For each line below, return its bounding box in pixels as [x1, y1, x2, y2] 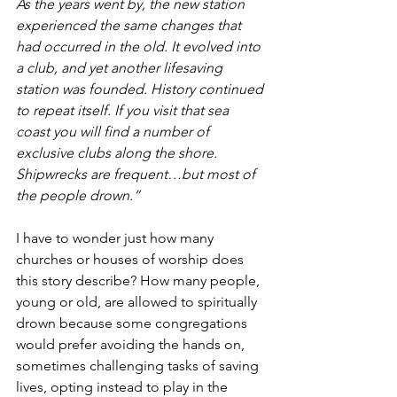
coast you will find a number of [16, 123, 213, 140]
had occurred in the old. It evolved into [16, 38, 264, 55]
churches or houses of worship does [16, 251, 247, 268]
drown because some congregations [16, 315, 251, 331]
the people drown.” [16, 187, 140, 204]
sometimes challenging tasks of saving [16, 357, 262, 374]
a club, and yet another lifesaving [16, 59, 226, 76]
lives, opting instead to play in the [16, 378, 231, 395]
